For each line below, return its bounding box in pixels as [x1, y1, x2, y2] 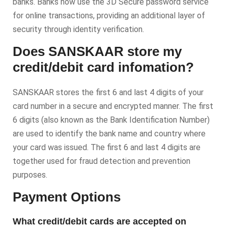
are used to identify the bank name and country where [13, 129, 206, 138]
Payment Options [13, 189, 121, 205]
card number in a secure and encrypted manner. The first [13, 101, 213, 111]
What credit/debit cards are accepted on [13, 216, 186, 226]
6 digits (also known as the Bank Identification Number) [13, 115, 210, 125]
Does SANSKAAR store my [13, 44, 182, 59]
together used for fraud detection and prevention [13, 156, 190, 166]
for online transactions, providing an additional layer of [13, 11, 205, 20]
